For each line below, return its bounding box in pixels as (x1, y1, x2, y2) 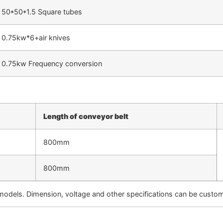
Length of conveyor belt (43, 112, 128, 121)
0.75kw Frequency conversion (1, 59, 102, 68)
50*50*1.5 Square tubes (1, 7, 82, 16)
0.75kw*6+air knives (1, 33, 70, 42)
